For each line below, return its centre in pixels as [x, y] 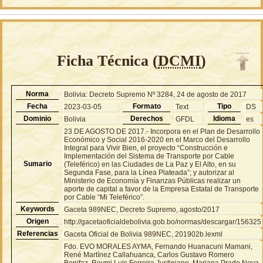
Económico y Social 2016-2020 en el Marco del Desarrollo [157, 139]
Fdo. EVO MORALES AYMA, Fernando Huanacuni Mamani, [159, 246]
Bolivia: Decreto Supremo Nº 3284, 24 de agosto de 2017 [156, 94]
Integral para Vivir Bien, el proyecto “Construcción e [146, 148]
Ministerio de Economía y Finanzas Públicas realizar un [153, 181]
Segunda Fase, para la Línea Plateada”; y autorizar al [149, 172]
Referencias [37, 233]
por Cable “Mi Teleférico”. [104, 197]
